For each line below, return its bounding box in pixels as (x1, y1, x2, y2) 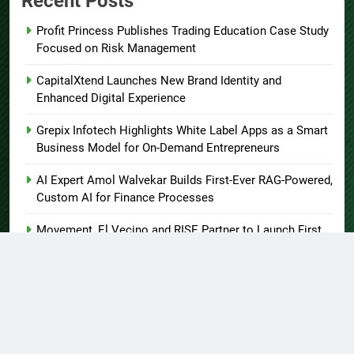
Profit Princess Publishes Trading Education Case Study (36, 24, 329, 39)
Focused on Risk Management (36, 41, 196, 56)
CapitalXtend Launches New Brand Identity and (36, 73, 281, 88)
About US (32, 305, 82, 320)
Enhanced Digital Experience (36, 91, 186, 106)
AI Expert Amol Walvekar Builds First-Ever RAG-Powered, (36, 173, 333, 188)
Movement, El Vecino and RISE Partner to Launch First (36, 223, 322, 238)
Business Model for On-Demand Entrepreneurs (36, 141, 280, 156)
